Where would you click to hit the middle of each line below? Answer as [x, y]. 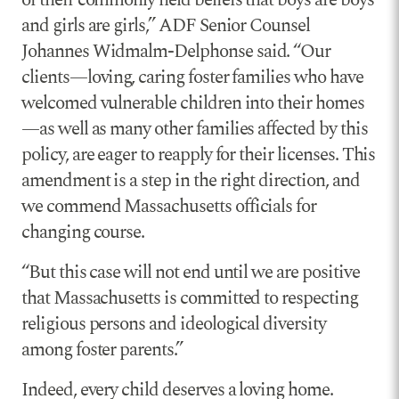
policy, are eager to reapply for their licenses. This [199, 155]
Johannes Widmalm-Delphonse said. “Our [176, 52]
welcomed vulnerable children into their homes [193, 104]
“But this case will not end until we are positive [191, 273]
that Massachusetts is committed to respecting [190, 299]
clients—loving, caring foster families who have [192, 78]
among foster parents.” [102, 350]
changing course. [83, 233]
